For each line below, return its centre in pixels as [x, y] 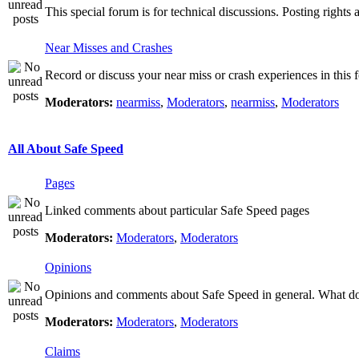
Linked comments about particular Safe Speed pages [177, 210]
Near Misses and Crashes [109, 48]
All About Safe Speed [66, 149]
